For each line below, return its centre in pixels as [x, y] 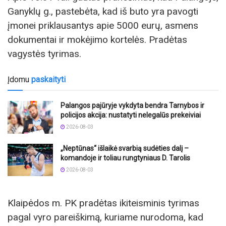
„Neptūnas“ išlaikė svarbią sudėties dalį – [125, 148]
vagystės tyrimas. [44, 54]
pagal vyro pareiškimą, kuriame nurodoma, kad [105, 217]
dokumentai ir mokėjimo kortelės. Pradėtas [97, 40]
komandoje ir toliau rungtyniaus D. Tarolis [125, 158]
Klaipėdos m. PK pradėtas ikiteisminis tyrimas [103, 203]
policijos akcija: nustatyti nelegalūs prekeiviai [131, 115]
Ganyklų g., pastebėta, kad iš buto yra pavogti [103, 12]
